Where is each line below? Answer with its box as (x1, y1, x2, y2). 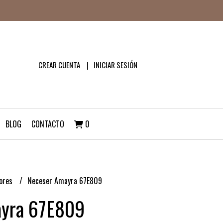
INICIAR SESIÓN (93, 59, 137, 70)
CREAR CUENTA (38, 59, 80, 70)
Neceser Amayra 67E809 (27, 175, 102, 187)
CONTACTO (31, 117, 64, 130)
